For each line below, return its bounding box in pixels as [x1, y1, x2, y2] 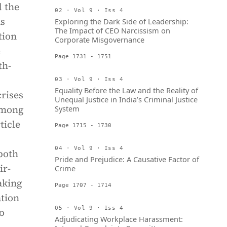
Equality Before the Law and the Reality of [55, 85, 198, 95]
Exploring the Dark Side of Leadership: [55, 16, 188, 26]
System [55, 103, 80, 113]
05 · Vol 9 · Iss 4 [55, 205, 124, 211]
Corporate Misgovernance [55, 34, 144, 45]
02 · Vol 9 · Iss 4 [55, 7, 124, 13]
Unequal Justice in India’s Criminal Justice [55, 94, 198, 104]
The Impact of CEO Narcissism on [55, 25, 170, 35]
